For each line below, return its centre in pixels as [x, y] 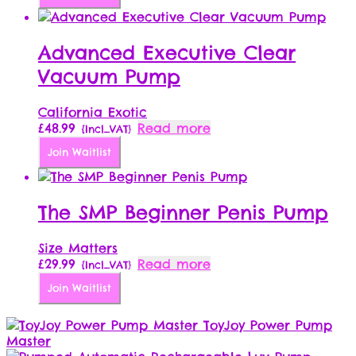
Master [29, 341]
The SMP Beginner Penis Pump [183, 213]
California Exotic [93, 112]
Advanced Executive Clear [167, 53]
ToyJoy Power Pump [268, 325]
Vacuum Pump [109, 77]
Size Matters [78, 248]
